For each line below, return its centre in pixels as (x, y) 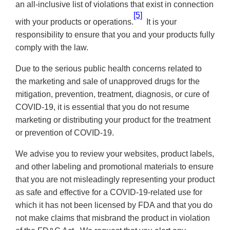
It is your (159, 22)
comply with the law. (52, 47)
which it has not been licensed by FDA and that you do (114, 205)
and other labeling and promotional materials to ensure (114, 166)
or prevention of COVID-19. (65, 132)
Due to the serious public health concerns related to (109, 68)
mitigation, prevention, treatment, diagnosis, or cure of (112, 94)
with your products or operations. (74, 22)
